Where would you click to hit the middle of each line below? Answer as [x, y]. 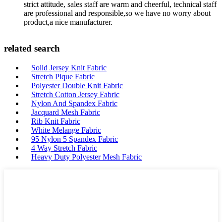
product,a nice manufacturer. [68, 22]
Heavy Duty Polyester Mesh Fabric [86, 157]
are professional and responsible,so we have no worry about [117, 13]
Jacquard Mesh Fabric [66, 112]
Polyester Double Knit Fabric [77, 85]
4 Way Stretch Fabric [64, 148]
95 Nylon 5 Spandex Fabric [75, 139]
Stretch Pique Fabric [63, 77]
